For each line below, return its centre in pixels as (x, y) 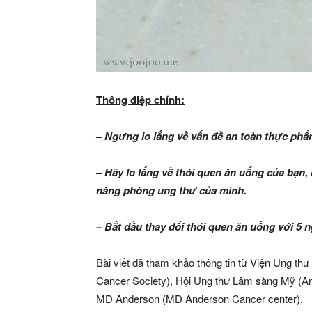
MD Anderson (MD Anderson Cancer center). (200, 298)
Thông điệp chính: (140, 100)
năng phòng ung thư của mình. (171, 190)
